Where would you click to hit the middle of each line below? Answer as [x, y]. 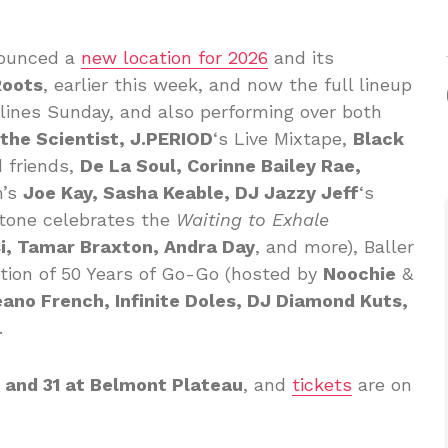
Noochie [359, 273]
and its [301, 57]
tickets [322, 384]
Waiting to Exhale [252, 219]
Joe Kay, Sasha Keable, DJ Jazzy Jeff [191, 192]
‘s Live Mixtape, [283, 138]
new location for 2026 [174, 57]
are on [382, 384]
